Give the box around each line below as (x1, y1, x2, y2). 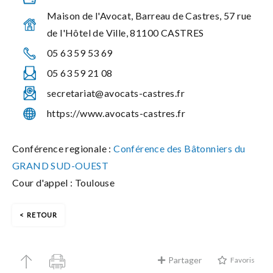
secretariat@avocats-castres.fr (47, 87, 185, 99)
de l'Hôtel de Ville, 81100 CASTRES (47, 27, 204, 38)
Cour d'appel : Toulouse (12, 177, 115, 188)
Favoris (230, 255, 255, 265)
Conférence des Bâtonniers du (111, 143, 246, 154)
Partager (168, 255, 202, 266)
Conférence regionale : (12, 143, 112, 154)
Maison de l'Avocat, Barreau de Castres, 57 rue (47, 10, 252, 21)
